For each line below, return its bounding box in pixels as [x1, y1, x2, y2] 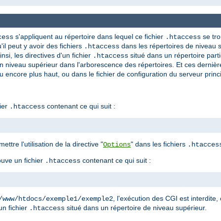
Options [103, 140, 131, 148]
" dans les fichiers [131, 140, 187, 148]
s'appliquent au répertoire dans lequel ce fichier [13, 32, 165, 40]
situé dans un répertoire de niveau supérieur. [65, 203, 207, 212]
